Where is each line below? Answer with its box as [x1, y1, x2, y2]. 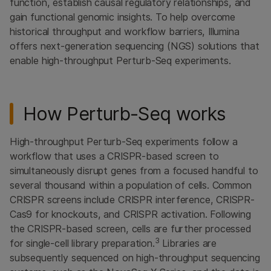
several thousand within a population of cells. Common [10, 179, 252, 191]
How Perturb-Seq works [23, 102, 226, 125]
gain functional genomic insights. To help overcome [10, 11, 236, 23]
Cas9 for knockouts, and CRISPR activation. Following [10, 208, 251, 220]
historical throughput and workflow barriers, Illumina [10, 25, 240, 38]
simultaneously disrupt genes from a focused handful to [10, 165, 258, 177]
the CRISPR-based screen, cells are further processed [10, 223, 252, 235]
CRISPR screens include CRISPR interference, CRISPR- [10, 194, 255, 206]
